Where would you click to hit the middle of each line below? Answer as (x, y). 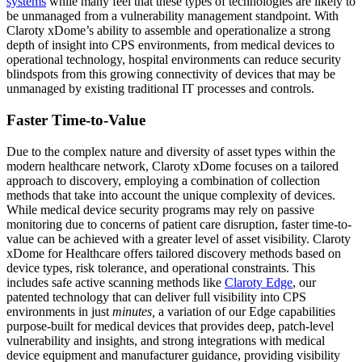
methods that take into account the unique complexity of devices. (171, 195)
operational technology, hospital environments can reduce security (174, 60)
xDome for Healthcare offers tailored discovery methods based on (174, 253)
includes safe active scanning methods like (116, 282)
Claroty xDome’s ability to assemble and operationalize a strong (168, 31)
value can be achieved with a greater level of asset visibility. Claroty (179, 238)
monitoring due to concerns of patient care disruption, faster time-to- (179, 224)
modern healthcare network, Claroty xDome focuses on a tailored (173, 166)
